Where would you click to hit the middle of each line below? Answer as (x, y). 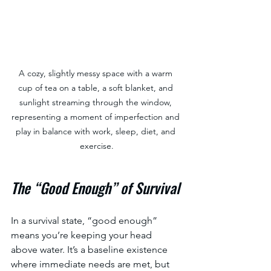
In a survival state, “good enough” (85, 220)
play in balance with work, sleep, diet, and (97, 131)
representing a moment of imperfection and (97, 117)
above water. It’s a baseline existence (90, 250)
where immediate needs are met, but (91, 264)
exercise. (97, 146)
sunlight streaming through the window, (97, 102)
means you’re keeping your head (83, 235)
